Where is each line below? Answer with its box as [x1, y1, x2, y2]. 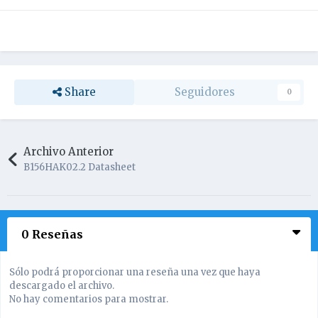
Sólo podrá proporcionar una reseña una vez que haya [9, 266, 261, 279]
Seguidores [175, 85, 235, 99]
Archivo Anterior [23, 145, 114, 159]
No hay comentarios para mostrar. [9, 293, 168, 306]
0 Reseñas [21, 227, 83, 242]
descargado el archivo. [9, 280, 114, 292]
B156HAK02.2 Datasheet [23, 161, 136, 174]
